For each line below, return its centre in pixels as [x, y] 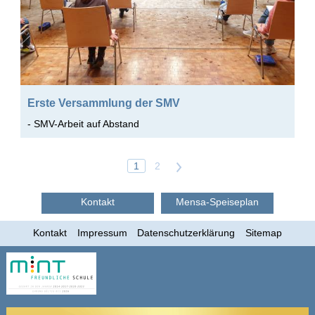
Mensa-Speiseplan [217, 201]
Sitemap [263, 232]
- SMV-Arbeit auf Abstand [83, 123]
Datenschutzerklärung [186, 232]
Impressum [102, 232]
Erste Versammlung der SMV [103, 102]
